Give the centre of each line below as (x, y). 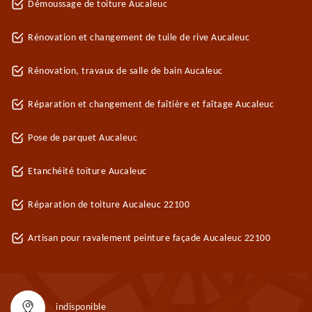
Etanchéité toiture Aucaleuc (87, 172)
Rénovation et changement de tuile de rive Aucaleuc (139, 38)
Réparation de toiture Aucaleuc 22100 (109, 205)
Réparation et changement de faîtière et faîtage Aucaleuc (151, 105)
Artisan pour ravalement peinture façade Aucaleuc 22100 (149, 239)
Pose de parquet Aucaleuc (83, 138)
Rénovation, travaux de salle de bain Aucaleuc (125, 71)
